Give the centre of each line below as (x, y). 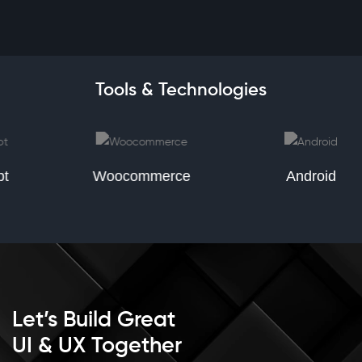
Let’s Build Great (94, 320)
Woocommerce (116, 176)
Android (284, 176)
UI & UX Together (97, 346)
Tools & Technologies (181, 90)
